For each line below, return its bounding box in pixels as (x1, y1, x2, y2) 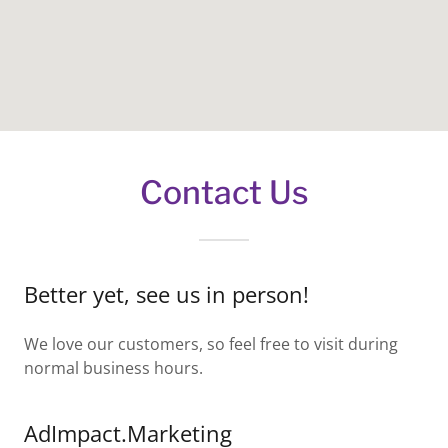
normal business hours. (24, 357, 203, 379)
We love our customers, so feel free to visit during (24, 333, 398, 355)
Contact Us (139, 173, 309, 212)
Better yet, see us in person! (24, 279, 309, 309)
